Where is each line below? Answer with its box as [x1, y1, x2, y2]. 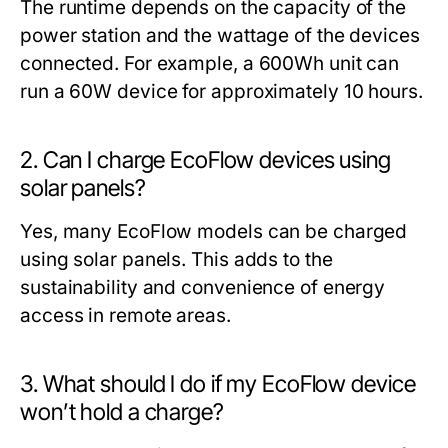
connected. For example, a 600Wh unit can [20, 52, 400, 76]
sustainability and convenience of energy [20, 276, 386, 300]
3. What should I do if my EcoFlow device [20, 370, 416, 399]
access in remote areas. [20, 304, 231, 328]
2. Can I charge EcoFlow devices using [20, 146, 391, 175]
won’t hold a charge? [20, 398, 224, 427]
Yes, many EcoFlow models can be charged [20, 220, 408, 244]
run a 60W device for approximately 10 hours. [20, 80, 423, 104]
